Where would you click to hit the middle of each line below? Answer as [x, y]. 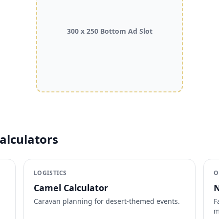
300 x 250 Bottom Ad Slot [109, 31]
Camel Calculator [71, 188]
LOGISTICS [50, 173]
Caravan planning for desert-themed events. [107, 201]
